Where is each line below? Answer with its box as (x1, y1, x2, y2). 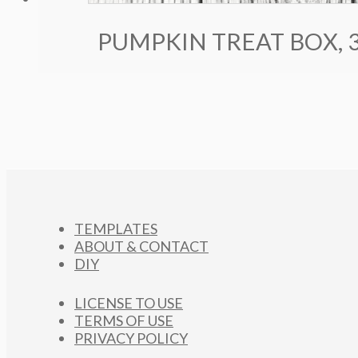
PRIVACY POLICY (74, 329, 188, 347)
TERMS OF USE (74, 312, 173, 329)
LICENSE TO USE (74, 294, 183, 312)
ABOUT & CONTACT (74, 237, 209, 255)
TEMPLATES (74, 220, 157, 237)
